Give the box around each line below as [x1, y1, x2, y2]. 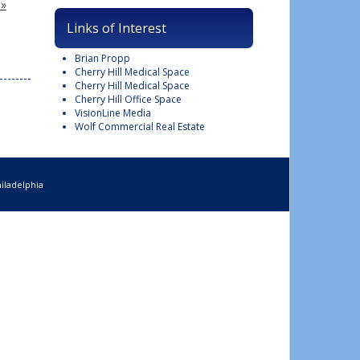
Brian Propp [75, 51, 130, 65]
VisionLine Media [75, 106, 151, 120]
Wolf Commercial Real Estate [75, 120, 205, 133]
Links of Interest [67, 19, 166, 37]
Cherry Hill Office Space [75, 92, 182, 106]
